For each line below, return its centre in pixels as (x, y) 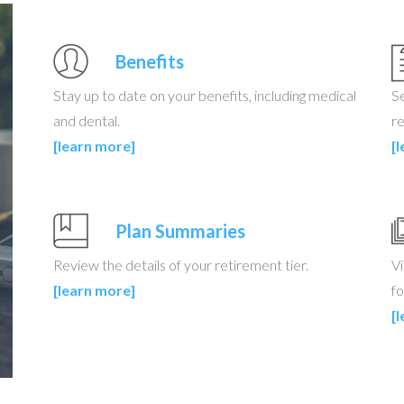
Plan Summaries (180, 230)
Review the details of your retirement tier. (181, 264)
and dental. (87, 120)
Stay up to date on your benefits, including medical (205, 95)
